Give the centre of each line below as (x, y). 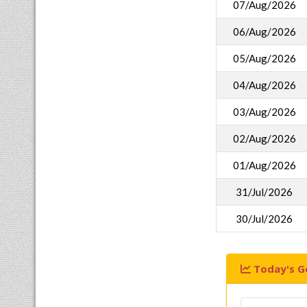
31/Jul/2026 (265, 192)
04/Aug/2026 (264, 85)
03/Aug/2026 (264, 111)
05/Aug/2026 (264, 58)
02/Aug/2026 (264, 138)
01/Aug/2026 (264, 165)
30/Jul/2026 (265, 218)
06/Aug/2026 (264, 31)
